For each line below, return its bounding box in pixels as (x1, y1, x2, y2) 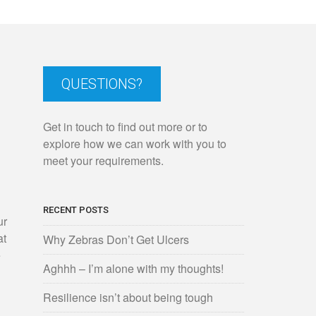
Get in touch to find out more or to (43, 119, 207, 135)
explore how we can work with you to (43, 135, 226, 152)
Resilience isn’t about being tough (43, 289, 213, 305)
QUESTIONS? (61, 75, 142, 92)
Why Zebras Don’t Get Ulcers (43, 231, 189, 248)
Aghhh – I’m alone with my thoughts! (43, 260, 224, 276)
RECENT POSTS (43, 205, 109, 215)
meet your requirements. (43, 152, 164, 169)
